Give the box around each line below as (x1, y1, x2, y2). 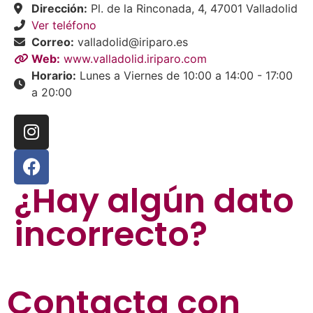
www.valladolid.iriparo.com (60, 51, 207, 66)
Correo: (31, 34, 74, 49)
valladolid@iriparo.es (74, 34, 188, 49)
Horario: (31, 68, 76, 82)
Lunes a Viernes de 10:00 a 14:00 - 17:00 (76, 68, 293, 82)
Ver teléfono (31, 17, 96, 32)
